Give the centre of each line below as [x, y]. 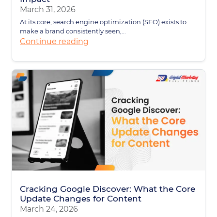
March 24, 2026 [49, 209]
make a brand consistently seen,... [73, 31]
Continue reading [54, 41]
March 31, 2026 [48, 9]
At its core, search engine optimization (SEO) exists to [103, 22]
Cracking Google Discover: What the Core [108, 189]
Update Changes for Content [81, 198]
